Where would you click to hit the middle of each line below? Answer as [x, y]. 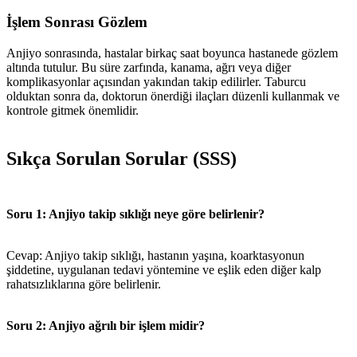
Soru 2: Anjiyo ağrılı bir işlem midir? [106, 325]
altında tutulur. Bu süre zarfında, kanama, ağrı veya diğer [149, 68]
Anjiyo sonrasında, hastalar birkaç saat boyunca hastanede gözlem [172, 53]
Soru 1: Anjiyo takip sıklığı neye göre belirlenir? [135, 214]
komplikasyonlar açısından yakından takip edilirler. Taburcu [156, 82]
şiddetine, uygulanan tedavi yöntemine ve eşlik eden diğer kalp [164, 269]
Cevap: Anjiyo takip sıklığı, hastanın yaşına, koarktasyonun [155, 255]
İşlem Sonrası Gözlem [77, 22]
